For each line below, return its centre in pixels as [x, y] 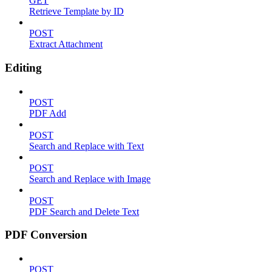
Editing [23, 67]
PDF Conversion [46, 235]
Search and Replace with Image [90, 178]
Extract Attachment [66, 44]
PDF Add [48, 113]
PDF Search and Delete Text [84, 211]
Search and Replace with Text [87, 146]
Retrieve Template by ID [76, 12]
